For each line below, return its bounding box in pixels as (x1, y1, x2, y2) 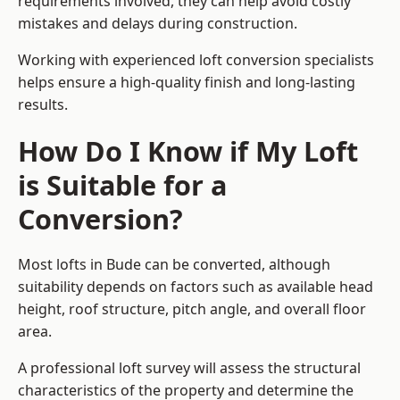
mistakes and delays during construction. (18, 13, 297, 34)
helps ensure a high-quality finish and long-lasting (18, 72, 355, 93)
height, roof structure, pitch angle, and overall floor (18, 299, 366, 320)
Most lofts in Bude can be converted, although (18, 254, 330, 275)
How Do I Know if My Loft (18, 132, 358, 171)
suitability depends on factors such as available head (18, 277, 373, 297)
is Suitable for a (18, 166, 227, 204)
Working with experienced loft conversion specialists (18, 50, 374, 71)
